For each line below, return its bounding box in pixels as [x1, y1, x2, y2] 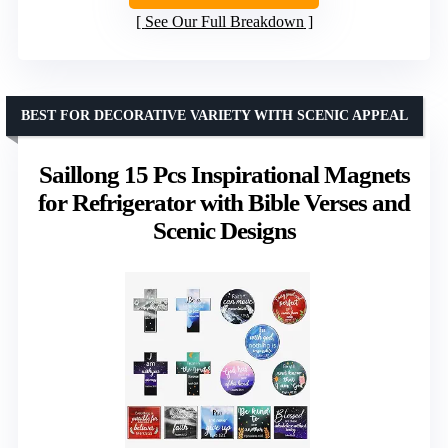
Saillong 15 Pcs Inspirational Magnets [38, 161, 410, 189]
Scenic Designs [152, 217, 296, 245]
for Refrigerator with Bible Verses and [38, 189, 410, 217]
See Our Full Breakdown [144, 13, 304, 31]
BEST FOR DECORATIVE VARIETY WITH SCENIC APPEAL [21, 108, 408, 124]
